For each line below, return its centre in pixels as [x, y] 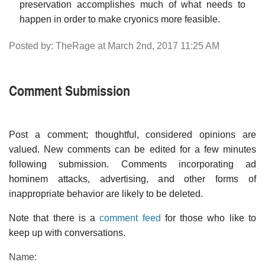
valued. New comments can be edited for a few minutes [132, 149]
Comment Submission [70, 90]
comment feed [130, 218]
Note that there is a [54, 218]
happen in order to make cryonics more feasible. [120, 19]
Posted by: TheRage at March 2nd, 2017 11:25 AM [114, 46]
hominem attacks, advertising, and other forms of [132, 179]
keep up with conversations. [67, 232]
